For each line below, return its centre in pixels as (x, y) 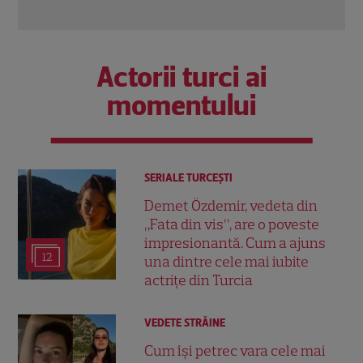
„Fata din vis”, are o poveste (232, 225)
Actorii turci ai (181, 77)
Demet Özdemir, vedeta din (231, 206)
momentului (181, 105)
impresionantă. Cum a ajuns (235, 243)
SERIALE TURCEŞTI (189, 177)
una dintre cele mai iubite (227, 262)
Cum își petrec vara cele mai (235, 351)
